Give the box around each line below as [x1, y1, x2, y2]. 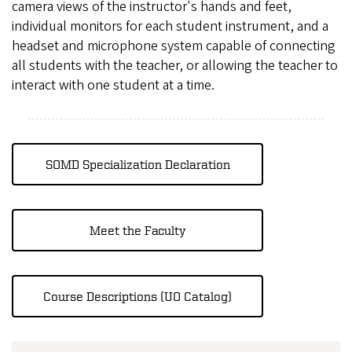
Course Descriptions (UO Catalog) [43, 289, 232, 304]
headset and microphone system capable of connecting [12, 36, 335, 57]
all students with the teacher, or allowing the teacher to [12, 56, 338, 76]
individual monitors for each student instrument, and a [12, 16, 328, 37]
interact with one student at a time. [12, 75, 214, 96]
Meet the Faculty [89, 223, 186, 238]
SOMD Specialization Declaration [45, 157, 230, 172]
